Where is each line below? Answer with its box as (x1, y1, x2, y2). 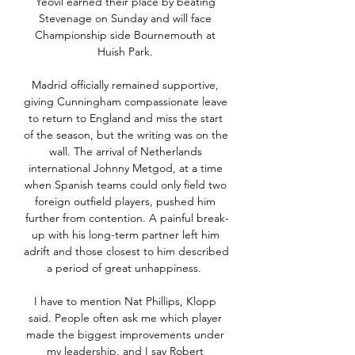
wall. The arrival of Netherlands (48, 144, 202, 159)
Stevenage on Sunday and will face (39, 11, 212, 26)
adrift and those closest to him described (24, 244, 229, 259)
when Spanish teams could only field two (24, 177, 227, 193)
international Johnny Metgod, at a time (28, 161, 223, 176)
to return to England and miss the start (28, 111, 223, 126)
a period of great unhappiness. (46, 261, 208, 276)
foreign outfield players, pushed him (35, 194, 216, 209)
